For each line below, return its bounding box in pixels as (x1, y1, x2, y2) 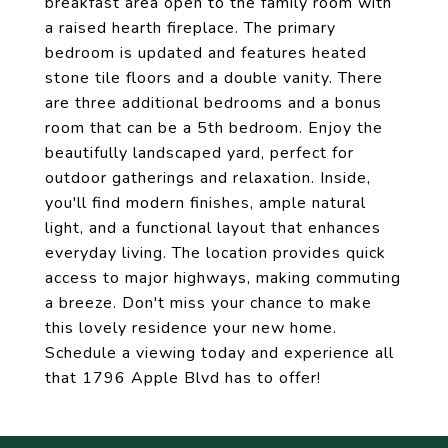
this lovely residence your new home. (45, 317, 337, 339)
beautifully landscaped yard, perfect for (45, 142, 354, 164)
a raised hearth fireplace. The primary (45, 17, 336, 39)
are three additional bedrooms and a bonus (45, 92, 382, 114)
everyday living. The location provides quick (45, 242, 386, 264)
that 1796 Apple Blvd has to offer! (45, 367, 321, 389)
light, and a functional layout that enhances (45, 217, 381, 239)
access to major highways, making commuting (45, 267, 401, 289)
